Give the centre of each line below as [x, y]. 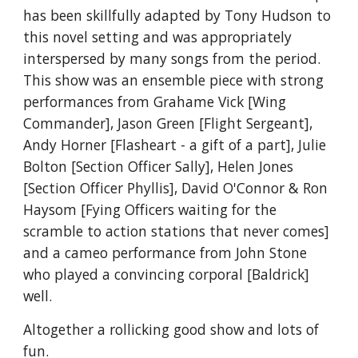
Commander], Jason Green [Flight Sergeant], [168, 123]
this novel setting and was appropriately [158, 37]
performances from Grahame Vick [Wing [155, 101]
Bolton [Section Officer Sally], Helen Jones [159, 166]
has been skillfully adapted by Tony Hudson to [177, 15]
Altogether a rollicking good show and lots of [171, 329]
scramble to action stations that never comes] [177, 231]
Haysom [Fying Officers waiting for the [150, 209]
